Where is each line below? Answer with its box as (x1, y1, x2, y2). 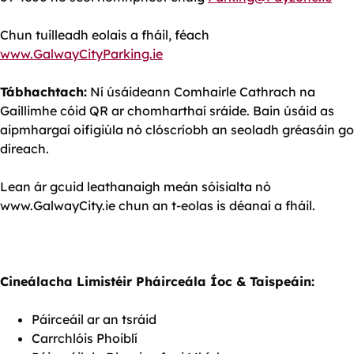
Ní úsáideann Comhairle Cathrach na (87, 83, 315, 100)
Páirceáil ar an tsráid (32, 311, 156, 327)
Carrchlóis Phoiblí (32, 330, 137, 346)
